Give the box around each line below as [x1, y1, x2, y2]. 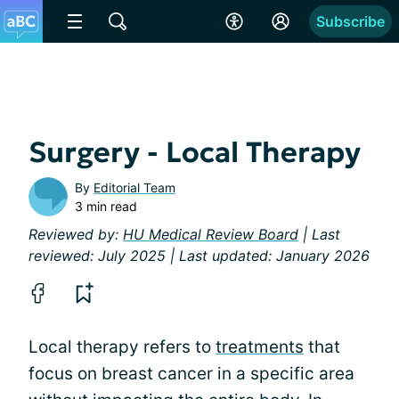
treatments [216, 337, 304, 357]
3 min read [75, 199, 137, 214]
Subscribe [316, 12, 385, 30]
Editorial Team [94, 180, 175, 195]
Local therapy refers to [28, 337, 216, 357]
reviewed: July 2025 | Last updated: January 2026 [28, 247, 370, 265]
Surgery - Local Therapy [28, 134, 361, 170]
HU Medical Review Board [123, 225, 298, 243]
